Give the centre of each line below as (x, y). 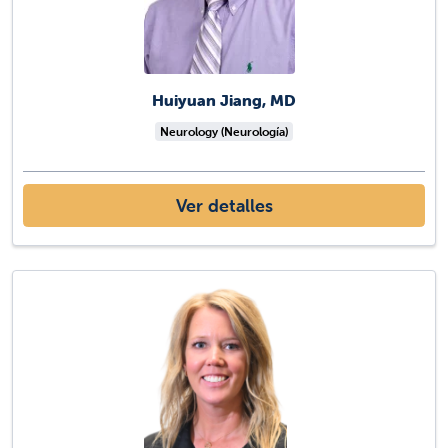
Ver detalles (224, 206)
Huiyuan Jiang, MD (224, 100)
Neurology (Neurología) (224, 132)
